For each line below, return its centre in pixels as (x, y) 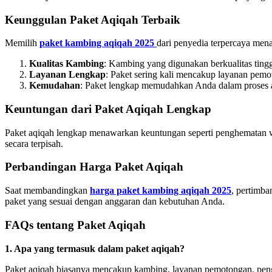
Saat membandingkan (47, 191)
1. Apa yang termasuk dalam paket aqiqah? (95, 248)
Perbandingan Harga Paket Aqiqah (94, 167)
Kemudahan (55, 86)
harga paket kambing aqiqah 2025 (161, 191)
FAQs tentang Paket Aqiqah (75, 225)
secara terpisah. (34, 143)
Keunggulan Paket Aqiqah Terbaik (93, 19)
